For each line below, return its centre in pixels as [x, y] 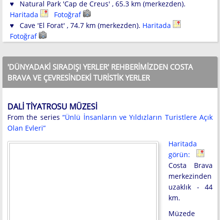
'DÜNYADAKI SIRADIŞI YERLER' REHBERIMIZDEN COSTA [100, 67]
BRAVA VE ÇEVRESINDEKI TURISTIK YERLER [79, 78]
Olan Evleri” [27, 128]
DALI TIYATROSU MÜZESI [52, 106]
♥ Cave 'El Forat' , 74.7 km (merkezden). [76, 26]
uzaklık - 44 [191, 187]
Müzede [182, 213]
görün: [182, 154]
